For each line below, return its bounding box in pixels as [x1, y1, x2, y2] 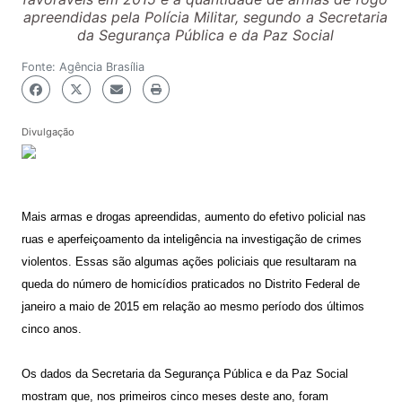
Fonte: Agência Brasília [22, 60, 144, 74]
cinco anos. [22, 322, 82, 336]
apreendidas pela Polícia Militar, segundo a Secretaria [22, 8, 388, 26]
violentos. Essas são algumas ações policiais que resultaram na [22, 255, 356, 268]
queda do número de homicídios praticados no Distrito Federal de [22, 277, 360, 291]
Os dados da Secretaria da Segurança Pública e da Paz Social [22, 367, 348, 380]
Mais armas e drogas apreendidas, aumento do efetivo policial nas [22, 210, 366, 223]
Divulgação [22, 126, 74, 138]
